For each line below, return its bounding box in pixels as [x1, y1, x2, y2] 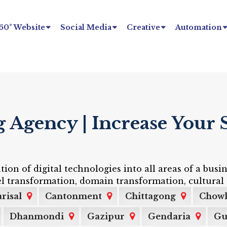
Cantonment [45, 191, 102, 201]
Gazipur [87, 211, 125, 221]
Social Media [60, 23, 111, 32]
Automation [175, 23, 222, 32]
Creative [127, 23, 160, 32]
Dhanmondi [10, 211, 64, 221]
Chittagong [125, 191, 176, 201]
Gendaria [148, 211, 191, 221]
